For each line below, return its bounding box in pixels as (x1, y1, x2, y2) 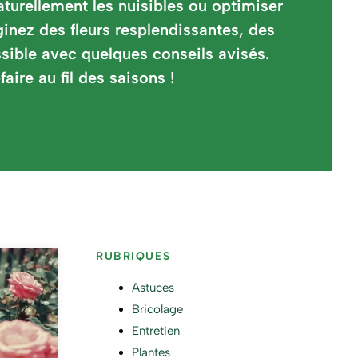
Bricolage (132, 301, 183, 316)
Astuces (132, 280, 174, 295)
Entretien (132, 323, 180, 338)
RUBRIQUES (96, 249, 171, 263)
